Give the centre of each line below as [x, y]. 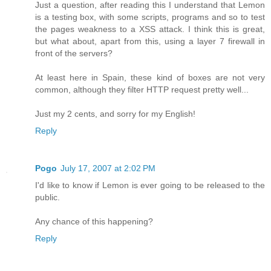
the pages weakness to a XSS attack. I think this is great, [150, 29]
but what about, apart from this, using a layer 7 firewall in [150, 41]
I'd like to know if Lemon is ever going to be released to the [150, 185]
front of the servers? [74, 54]
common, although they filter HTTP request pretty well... [142, 90]
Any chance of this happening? [94, 222]
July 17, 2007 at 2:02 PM [108, 168]
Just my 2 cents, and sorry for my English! [115, 114]
